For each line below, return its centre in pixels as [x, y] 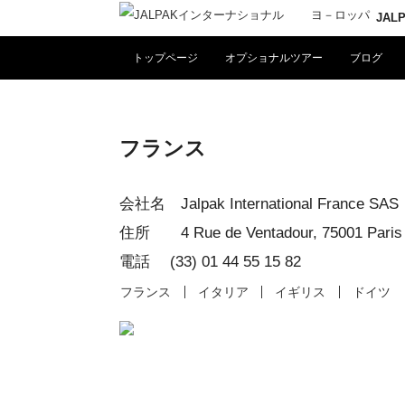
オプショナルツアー [274, 58]
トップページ [165, 58]
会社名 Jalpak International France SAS [259, 204]
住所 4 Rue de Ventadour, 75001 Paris [261, 233]
